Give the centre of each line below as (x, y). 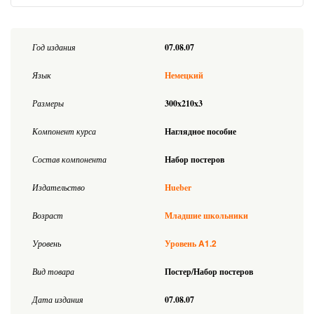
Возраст (48, 215)
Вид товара (53, 271)
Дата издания (58, 299)
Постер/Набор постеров (209, 271)
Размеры (48, 103)
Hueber (178, 187)
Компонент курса (64, 131)
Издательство (59, 187)
